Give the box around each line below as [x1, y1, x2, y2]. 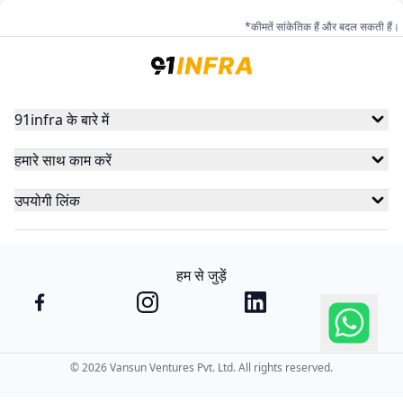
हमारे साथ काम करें [14, 150, 112, 170]
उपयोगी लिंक [14, 191, 80, 210]
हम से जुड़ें [176, 265, 227, 285]
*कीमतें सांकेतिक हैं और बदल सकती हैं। [245, 19, 399, 34]
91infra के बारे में [14, 110, 109, 130]
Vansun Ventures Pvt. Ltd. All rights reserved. [107, 360, 333, 375]
